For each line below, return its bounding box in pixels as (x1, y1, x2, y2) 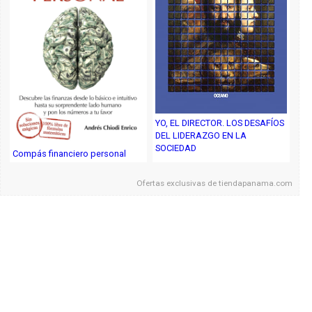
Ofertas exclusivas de (136, 178, 219, 189)
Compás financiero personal (13, 148, 127, 159)
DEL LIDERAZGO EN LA (155, 130, 247, 141)
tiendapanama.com (219, 178, 293, 189)
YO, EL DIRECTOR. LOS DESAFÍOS (155, 118, 285, 129)
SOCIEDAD (155, 143, 197, 154)
